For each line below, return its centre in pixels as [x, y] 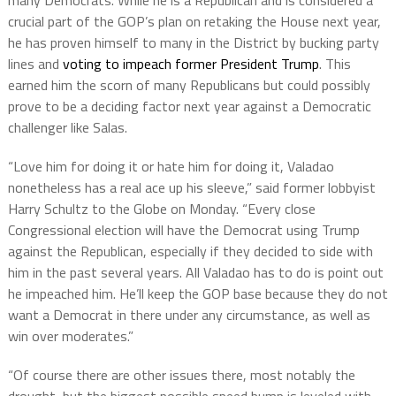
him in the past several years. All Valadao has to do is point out [195, 273]
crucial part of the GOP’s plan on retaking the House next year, [194, 22]
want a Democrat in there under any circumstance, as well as [189, 315]
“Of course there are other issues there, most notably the [181, 375]
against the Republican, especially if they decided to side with [190, 251]
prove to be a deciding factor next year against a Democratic [189, 107]
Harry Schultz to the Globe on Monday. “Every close [161, 209]
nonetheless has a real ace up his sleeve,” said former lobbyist [191, 188]
